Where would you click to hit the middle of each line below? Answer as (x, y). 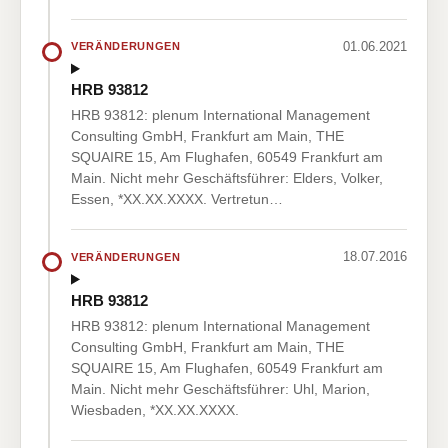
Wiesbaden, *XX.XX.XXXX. (155, 409)
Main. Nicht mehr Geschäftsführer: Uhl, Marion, (220, 388)
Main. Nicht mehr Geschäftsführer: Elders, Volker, (227, 178)
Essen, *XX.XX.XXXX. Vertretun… (177, 199)
